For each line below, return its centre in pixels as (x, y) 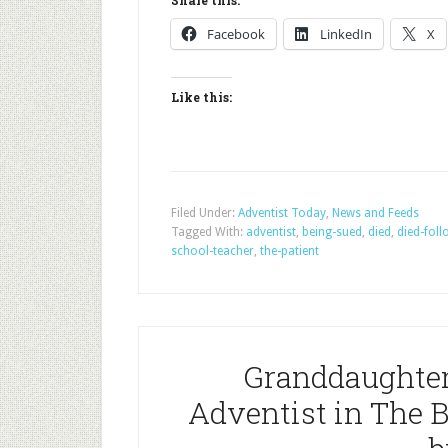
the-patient (289, 251)
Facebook (236, 34)
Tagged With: (208, 232)
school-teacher (212, 251)
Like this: (201, 97)
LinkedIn (346, 34)
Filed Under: (204, 213)
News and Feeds (375, 213)
